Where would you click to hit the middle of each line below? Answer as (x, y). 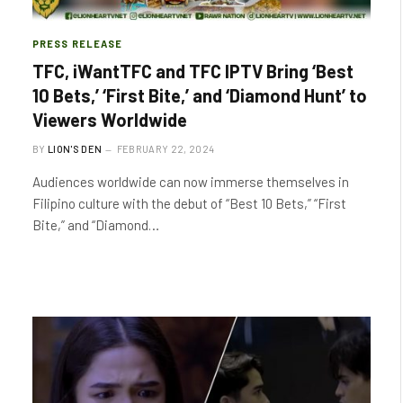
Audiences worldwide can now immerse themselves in (191, 181)
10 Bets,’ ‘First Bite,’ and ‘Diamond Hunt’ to (200, 95)
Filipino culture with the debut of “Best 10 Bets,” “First (189, 203)
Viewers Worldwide (110, 119)
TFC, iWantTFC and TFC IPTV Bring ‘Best (193, 71)
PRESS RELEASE (78, 43)
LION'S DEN (75, 148)
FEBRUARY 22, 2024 (166, 148)
